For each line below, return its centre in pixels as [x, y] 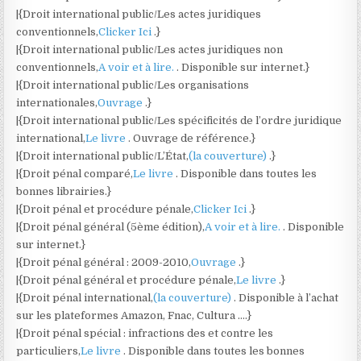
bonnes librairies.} [64, 191]
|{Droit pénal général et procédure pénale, [127, 280]
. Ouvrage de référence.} [192, 138]
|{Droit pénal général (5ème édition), [111, 227]
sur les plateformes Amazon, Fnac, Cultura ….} [134, 315]
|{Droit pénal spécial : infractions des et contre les [145, 333]
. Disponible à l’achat [286, 298]
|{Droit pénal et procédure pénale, [105, 209]
